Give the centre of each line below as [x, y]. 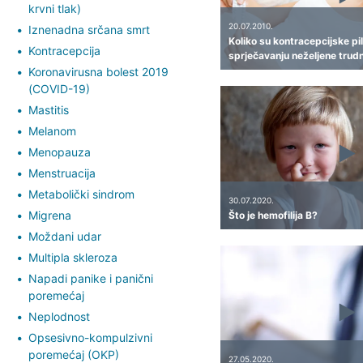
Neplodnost [59, 316]
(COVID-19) [59, 88]
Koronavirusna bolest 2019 [98, 71]
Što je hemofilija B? [273, 215]
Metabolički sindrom [81, 194]
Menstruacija [62, 173]
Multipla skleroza [73, 257]
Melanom [52, 130]
